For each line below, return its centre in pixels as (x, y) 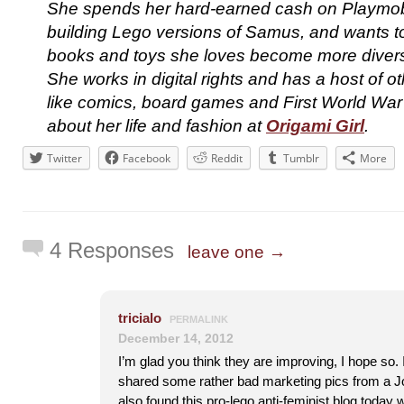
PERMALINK (199, 319)
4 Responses (112, 250)
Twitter (64, 158)
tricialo (140, 318)
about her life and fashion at (156, 125)
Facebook (147, 158)
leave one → (237, 252)
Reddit (227, 158)
